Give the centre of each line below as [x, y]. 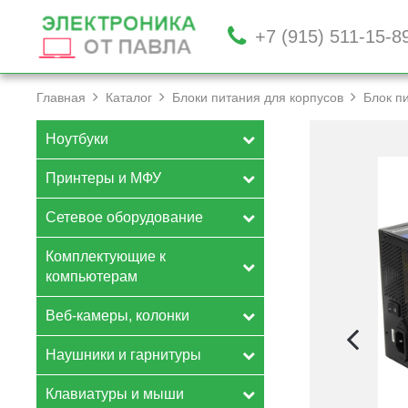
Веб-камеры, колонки [117, 316]
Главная [61, 97]
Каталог [129, 97]
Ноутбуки [77, 139]
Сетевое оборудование [124, 217]
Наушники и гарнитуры [123, 355]
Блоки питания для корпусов [258, 97]
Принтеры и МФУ [103, 178]
